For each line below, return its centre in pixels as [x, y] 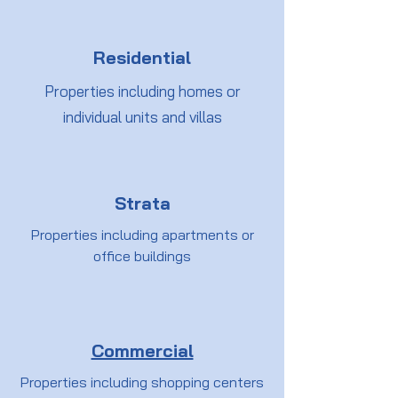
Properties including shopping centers [142, 382]
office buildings [142, 256]
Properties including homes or [142, 91]
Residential [142, 57]
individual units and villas [142, 117]
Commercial [142, 350]
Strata [142, 203]
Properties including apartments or [142, 235]
